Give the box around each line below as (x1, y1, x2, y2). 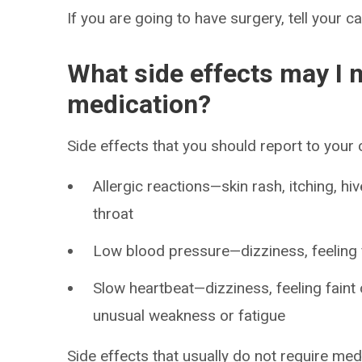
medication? (67, 89, 212, 120)
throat (93, 204, 134, 223)
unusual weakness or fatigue (93, 306, 286, 325)
